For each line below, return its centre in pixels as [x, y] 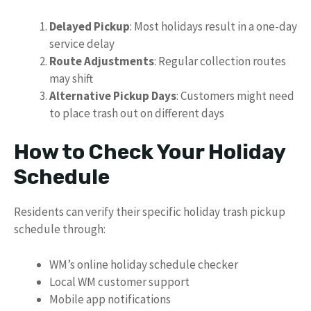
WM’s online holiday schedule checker [144, 264]
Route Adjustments [102, 61]
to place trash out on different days [137, 113]
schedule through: [60, 229]
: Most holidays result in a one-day [213, 26]
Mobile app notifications [110, 299]
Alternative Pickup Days [113, 95]
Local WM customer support [119, 281]
